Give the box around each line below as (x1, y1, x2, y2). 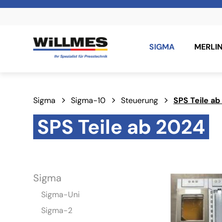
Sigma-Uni (41, 189, 80, 200)
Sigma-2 (41, 205, 73, 216)
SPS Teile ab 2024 (37, 114, 206, 140)
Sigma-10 (71, 95, 106, 106)
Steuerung (120, 95, 158, 106)
